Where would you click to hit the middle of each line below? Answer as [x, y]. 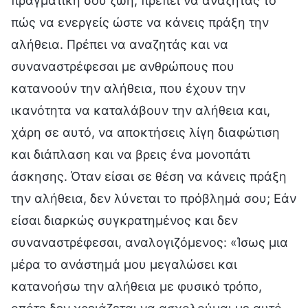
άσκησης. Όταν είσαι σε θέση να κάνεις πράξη [149, 176]
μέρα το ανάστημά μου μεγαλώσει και [124, 264]
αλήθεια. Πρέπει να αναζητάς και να [120, 44]
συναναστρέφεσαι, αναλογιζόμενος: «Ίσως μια [150, 242]
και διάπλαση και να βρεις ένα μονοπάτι [131, 154]
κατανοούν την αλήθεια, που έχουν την [128, 88]
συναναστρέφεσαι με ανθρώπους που [123, 66]
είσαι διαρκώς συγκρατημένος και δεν [124, 220]
